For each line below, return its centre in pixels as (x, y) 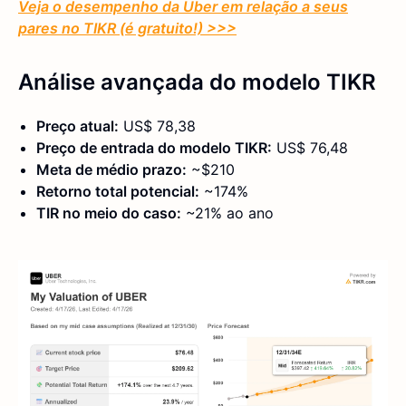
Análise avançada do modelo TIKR (197, 82)
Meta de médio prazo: (111, 169)
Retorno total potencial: (118, 191)
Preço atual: (77, 126)
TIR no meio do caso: (109, 213)
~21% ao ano (227, 213)
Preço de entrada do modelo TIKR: (154, 147)
